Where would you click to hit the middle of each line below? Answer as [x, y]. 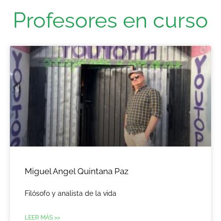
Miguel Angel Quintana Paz [76, 171]
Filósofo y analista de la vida [71, 194]
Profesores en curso [110, 20]
